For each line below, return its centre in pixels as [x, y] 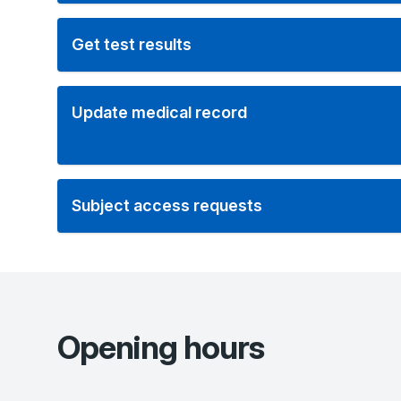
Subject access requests [167, 205]
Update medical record [159, 112]
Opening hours [161, 347]
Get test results [132, 44]
